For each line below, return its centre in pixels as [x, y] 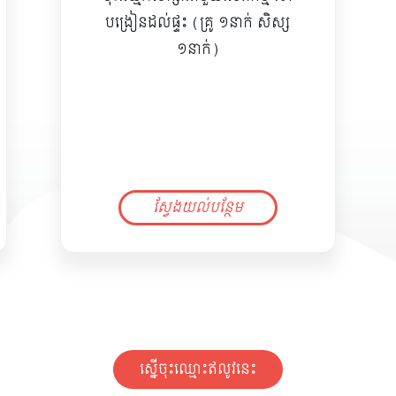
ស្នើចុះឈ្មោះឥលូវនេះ [198, 369]
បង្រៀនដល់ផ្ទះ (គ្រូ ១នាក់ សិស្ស [198, 23]
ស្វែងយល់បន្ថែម [198, 207]
